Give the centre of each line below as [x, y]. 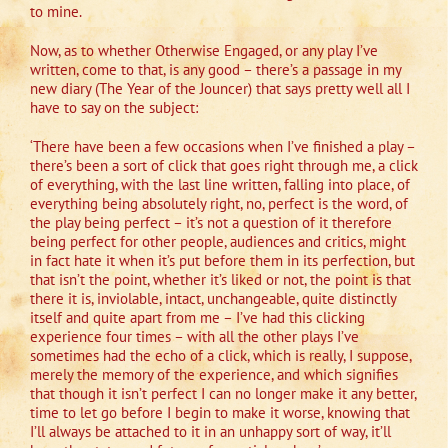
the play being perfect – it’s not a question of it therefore [211, 223]
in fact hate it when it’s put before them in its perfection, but [222, 261]
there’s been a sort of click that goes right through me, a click [224, 166]
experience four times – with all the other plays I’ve [194, 337]
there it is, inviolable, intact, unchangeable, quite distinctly [213, 299]
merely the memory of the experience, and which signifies [214, 375]
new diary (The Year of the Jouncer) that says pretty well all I [220, 89]
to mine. [56, 12]
